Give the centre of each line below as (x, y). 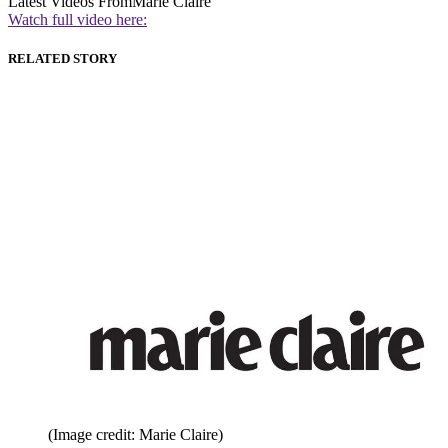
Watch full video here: (77, 20)
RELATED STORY (62, 59)
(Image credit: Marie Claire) (135, 435)
